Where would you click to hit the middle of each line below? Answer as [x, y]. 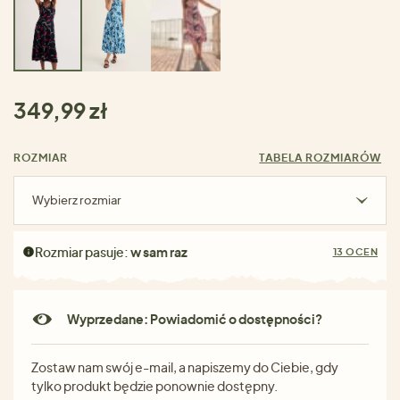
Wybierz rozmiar [77, 200]
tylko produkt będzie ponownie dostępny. [154, 385]
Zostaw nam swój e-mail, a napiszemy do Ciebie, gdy [185, 367]
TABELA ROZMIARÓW [320, 157]
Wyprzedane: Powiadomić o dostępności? [195, 319]
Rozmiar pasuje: [83, 251]
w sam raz [159, 251]
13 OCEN [355, 251]
